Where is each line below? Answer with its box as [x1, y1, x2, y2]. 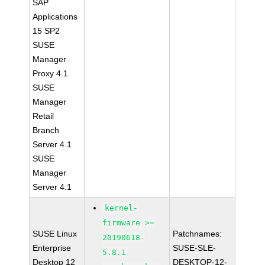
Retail [33, 111, 54, 121]
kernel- [105, 203, 138, 212]
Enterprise [33, 243, 72, 253]
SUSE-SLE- [173, 243, 216, 253]
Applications [33, 12, 78, 21]
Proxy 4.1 [33, 69, 69, 78]
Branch [33, 125, 60, 135]
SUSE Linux [33, 229, 77, 238]
